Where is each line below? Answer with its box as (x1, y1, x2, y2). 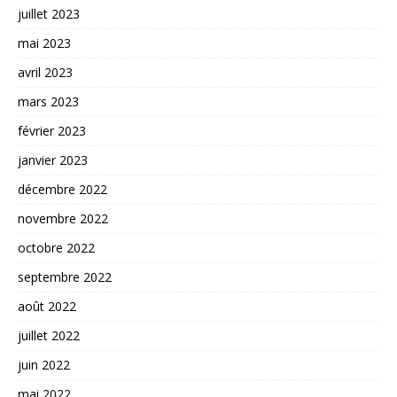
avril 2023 (18, 64, 73, 81)
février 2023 (18, 122, 86, 139)
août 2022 (18, 298, 76, 315)
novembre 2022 (18, 210, 108, 227)
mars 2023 (18, 93, 79, 110)
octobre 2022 (18, 239, 95, 256)
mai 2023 (18, 35, 71, 51)
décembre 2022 (18, 181, 107, 198)
